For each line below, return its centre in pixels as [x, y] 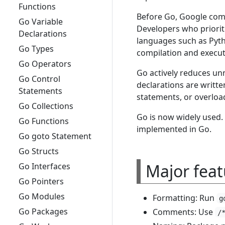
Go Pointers [41, 181]
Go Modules [41, 196]
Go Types [36, 49]
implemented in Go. [174, 129]
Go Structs [38, 151]
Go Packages [43, 211]
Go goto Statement [55, 136]
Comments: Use [184, 212]
